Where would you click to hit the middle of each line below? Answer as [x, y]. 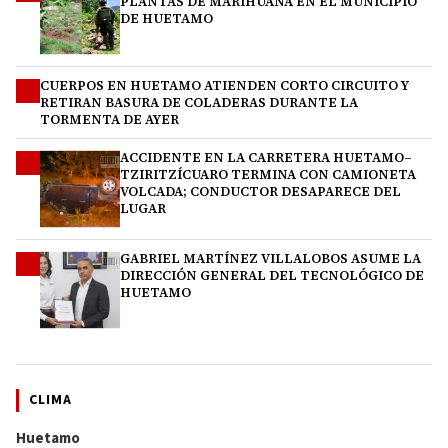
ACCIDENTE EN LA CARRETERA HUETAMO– [266, 157]
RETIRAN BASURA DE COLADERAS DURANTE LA [199, 102]
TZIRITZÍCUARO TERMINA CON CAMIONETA [268, 174]
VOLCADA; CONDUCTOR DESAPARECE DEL [260, 191]
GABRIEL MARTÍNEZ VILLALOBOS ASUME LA [270, 258]
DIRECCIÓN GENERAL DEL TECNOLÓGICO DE [272, 275]
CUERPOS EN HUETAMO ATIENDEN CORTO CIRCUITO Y [224, 85]
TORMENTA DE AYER [109, 119]
